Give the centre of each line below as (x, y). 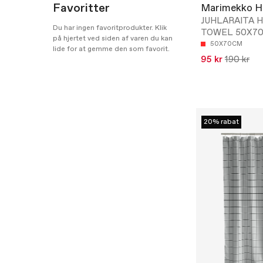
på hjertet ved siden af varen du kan (113, 39)
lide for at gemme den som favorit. (111, 49)
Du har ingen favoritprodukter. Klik (110, 28)
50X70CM (226, 44)
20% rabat (221, 122)
